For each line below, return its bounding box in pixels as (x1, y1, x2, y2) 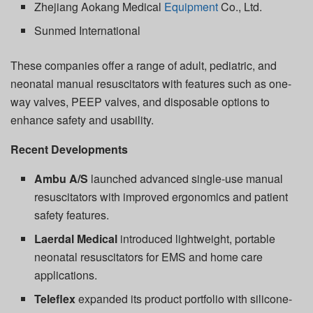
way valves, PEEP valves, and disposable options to (10, 93, 270, 110)
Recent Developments (10, 140, 128, 157)
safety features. (34, 206, 110, 223)
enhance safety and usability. (10, 111, 154, 128)
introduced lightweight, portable (117, 230, 276, 247)
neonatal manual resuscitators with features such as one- (10, 75, 291, 92)
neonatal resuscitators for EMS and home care (34, 248, 263, 265)
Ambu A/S (34, 170, 89, 187)
